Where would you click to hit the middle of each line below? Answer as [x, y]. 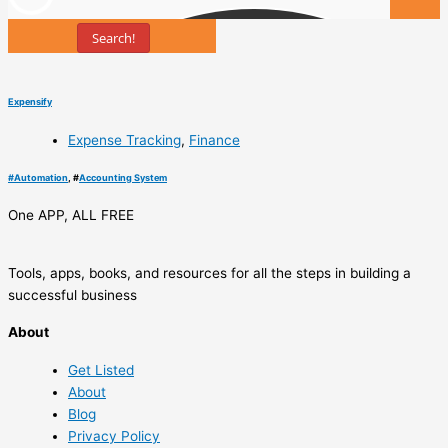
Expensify [30, 102]
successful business [72, 295]
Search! [113, 38]
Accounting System [123, 178]
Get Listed [101, 369]
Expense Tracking [124, 139]
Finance [214, 139]
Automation [41, 178]
